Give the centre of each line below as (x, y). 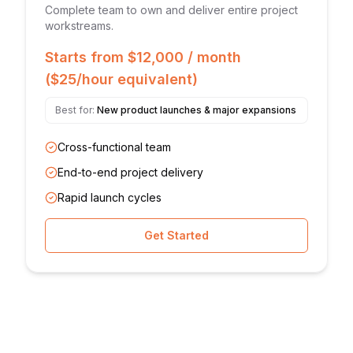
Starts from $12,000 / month (143, 57)
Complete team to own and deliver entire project (171, 10)
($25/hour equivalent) (121, 79)
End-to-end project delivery (130, 172)
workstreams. (79, 26)
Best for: (76, 110)
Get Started (176, 235)
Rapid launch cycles (110, 197)
